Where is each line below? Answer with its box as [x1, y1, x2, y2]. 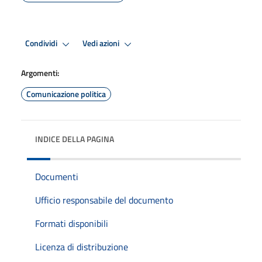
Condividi [25, 37, 59, 50]
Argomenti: [21, 66, 59, 79]
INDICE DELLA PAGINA [35, 132, 114, 145]
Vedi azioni [82, 37, 121, 50]
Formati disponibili [35, 216, 108, 230]
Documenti [35, 169, 78, 184]
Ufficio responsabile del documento [35, 192, 173, 207]
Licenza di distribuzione [35, 239, 128, 254]
